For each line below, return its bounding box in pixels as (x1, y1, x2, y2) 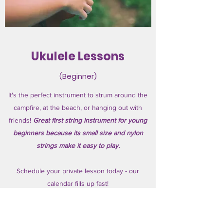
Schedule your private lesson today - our (17, 167, 139, 175)
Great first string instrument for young (33, 116, 147, 124)
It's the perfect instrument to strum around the (8, 91, 147, 99)
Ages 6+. (65, 192, 91, 200)
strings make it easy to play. (36, 142, 120, 149)
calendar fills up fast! (47, 180, 109, 187)
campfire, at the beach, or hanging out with (14, 104, 142, 111)
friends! (9, 116, 33, 124)
